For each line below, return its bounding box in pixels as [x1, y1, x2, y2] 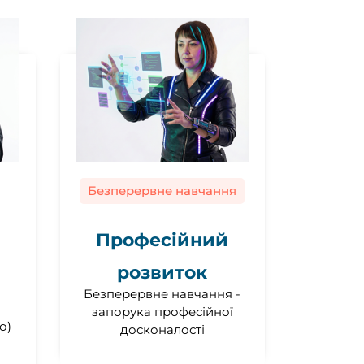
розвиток [117, 262, 208, 284]
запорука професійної [91, 304, 233, 320]
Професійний [96, 229, 229, 252]
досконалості [119, 322, 205, 338]
